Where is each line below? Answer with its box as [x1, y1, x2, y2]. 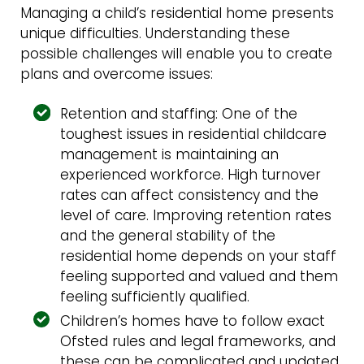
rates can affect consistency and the [60, 185, 319, 206]
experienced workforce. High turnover [60, 165, 322, 185]
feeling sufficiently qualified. [60, 287, 250, 307]
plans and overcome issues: [19, 63, 213, 84]
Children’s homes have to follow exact [60, 310, 326, 331]
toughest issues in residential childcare [60, 124, 327, 145]
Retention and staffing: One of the [60, 104, 298, 124]
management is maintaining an [60, 145, 279, 165]
